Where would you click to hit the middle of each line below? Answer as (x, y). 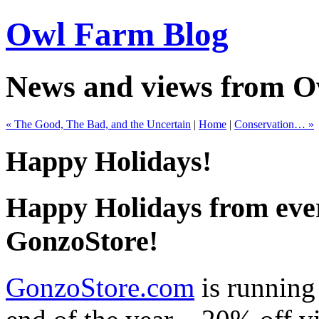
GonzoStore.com (100, 287)
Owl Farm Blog (117, 35)
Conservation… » (274, 124)
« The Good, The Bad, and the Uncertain (98, 124)
